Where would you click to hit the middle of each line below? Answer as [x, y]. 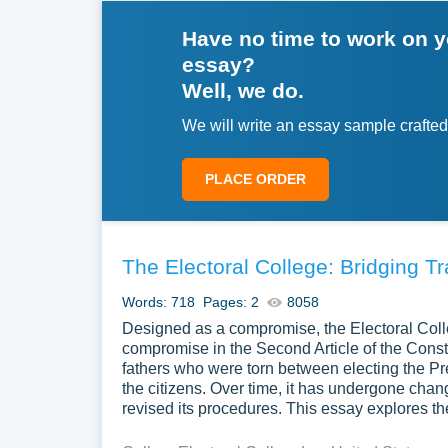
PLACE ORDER [255, 179]
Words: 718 [158, 302]
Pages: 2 [231, 302]
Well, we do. [243, 90]
